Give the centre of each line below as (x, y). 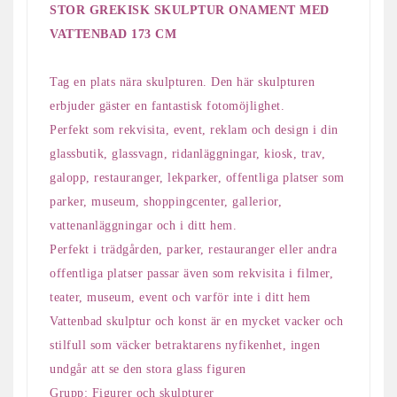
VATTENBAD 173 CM (115, 34)
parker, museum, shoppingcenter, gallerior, (166, 201)
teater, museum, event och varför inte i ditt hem (180, 297)
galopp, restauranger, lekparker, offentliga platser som (197, 177)
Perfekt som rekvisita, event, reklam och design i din (194, 129)
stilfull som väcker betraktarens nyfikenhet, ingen (185, 345)
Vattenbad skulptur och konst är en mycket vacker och (196, 321)
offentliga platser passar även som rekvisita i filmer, (191, 273)
